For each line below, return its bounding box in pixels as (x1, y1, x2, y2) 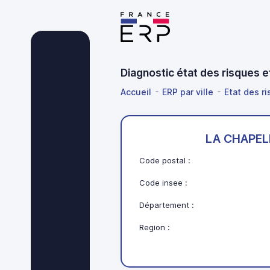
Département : (139, 200, 195, 210)
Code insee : (139, 178, 188, 188)
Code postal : (139, 155, 191, 166)
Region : (139, 222, 171, 233)
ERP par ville (162, 86, 213, 97)
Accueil (121, 86, 151, 97)
